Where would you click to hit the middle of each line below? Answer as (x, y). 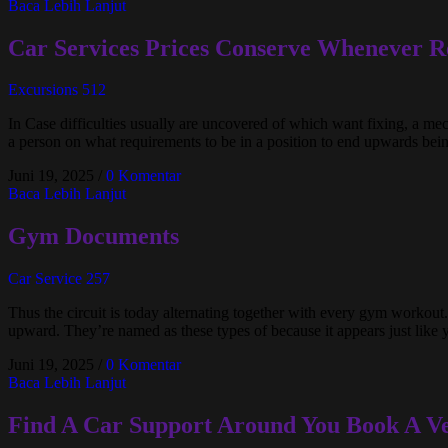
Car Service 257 (59, 279)
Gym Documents (93, 236)
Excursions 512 (57, 90)
